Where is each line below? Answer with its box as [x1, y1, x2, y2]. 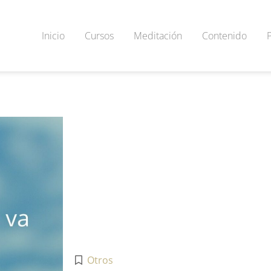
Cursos [85, 28, 114, 42]
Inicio [42, 28, 65, 42]
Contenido [202, 28, 247, 42]
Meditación [134, 28, 182, 42]
